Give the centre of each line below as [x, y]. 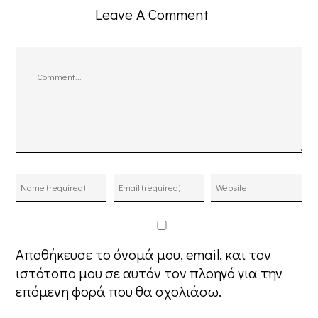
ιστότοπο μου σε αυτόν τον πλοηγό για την [149, 273]
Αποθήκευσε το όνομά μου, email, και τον [144, 254]
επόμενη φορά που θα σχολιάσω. [119, 291]
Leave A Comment [152, 14]
